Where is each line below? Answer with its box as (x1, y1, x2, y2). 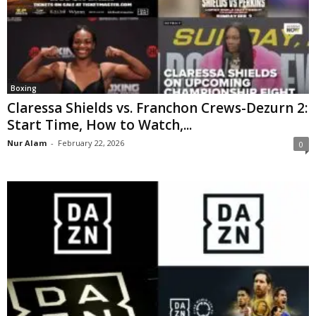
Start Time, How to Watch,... (7, 115, 192, 134)
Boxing (11, 83, 37, 93)
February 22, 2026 (58, 137, 124, 148)
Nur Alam (7, 137, 47, 148)
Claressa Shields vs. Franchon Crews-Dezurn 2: (7, 98, 308, 117)
